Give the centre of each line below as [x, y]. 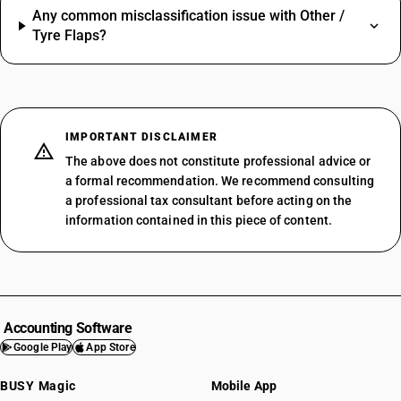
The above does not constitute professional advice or [218, 161]
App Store [111, 347]
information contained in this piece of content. [199, 220]
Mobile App [244, 386]
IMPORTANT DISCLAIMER [141, 137]
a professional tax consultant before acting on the [209, 200]
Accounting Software [68, 328]
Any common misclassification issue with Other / [189, 16]
